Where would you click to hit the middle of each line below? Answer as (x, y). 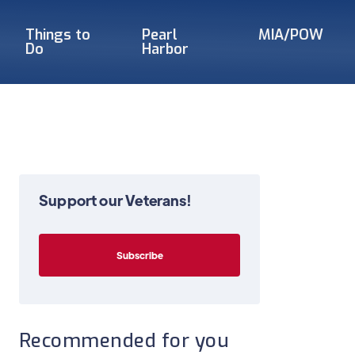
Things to (57, 35)
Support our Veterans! (115, 200)
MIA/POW (290, 35)
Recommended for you (124, 341)
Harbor (166, 49)
